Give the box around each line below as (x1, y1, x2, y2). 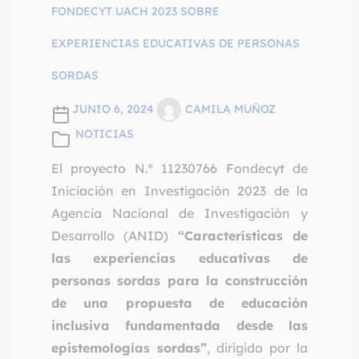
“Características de (177, 228, 309, 244)
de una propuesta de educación (51, 295, 308, 312)
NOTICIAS (75, 127, 134, 142)
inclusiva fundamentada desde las (51, 317, 308, 334)
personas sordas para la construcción (51, 272, 308, 289)
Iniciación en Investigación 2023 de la (51, 183, 308, 200)
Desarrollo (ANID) (51, 228, 178, 244)
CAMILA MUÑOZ (185, 102, 276, 117)
